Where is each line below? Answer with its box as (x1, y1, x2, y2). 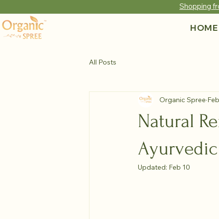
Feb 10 (169, 163, 190, 172)
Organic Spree (159, 95, 206, 104)
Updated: (138, 163, 169, 172)
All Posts (89, 57, 116, 66)
